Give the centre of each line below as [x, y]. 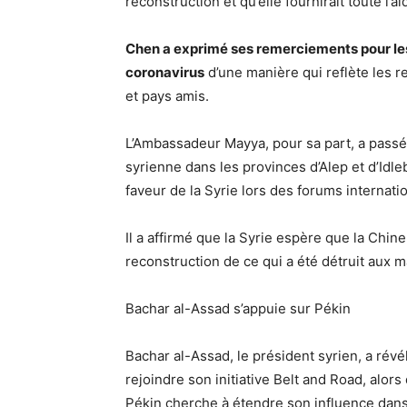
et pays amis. [167, 96]
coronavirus [165, 72]
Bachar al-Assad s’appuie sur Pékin [238, 308]
